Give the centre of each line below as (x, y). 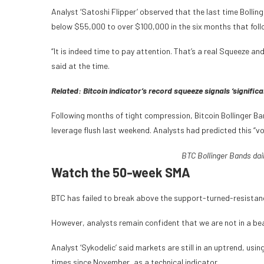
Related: (67, 91)
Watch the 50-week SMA (121, 172)
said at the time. (81, 66)
